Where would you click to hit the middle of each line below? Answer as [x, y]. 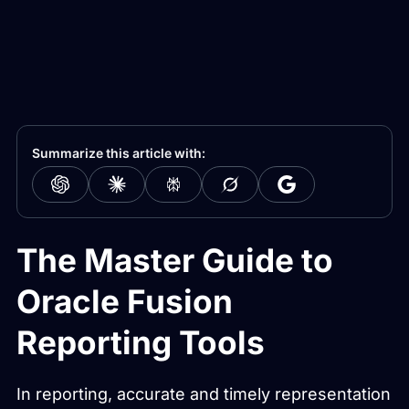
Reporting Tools [141, 342]
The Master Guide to [175, 260]
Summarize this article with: [119, 152]
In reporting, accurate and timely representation [204, 393]
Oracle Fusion [125, 301]
